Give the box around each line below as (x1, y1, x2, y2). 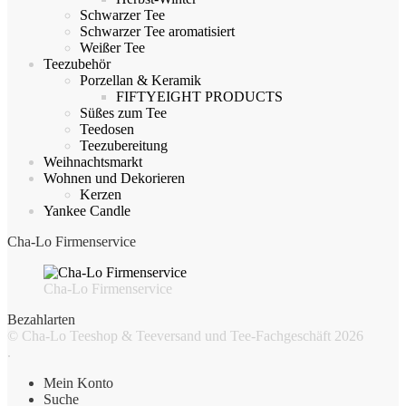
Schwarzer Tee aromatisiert (80, 24, 235, 40)
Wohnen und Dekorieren (43, 170, 185, 187)
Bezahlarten (7, 312, 75, 328)
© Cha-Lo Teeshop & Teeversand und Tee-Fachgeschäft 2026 (7, 328, 363, 344)
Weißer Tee (80, 40, 145, 56)
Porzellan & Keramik (80, 72, 201, 89)
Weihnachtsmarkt (43, 154, 142, 170)
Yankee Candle (43, 203, 130, 219)
